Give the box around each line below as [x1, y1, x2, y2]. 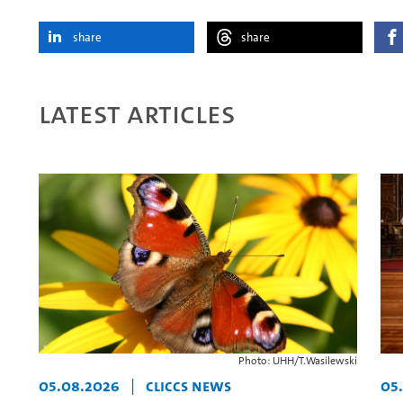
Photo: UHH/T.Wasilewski [237, 353, 357, 368]
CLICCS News [146, 374, 231, 397]
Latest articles [39, 94, 236, 134]
